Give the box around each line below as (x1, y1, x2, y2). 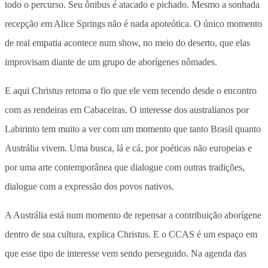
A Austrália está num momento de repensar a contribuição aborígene (5, 210, 261, 221)
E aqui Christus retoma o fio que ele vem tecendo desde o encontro (5, 86, 257, 96)
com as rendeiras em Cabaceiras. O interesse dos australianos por (5, 105, 249, 115)
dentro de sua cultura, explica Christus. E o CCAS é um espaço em (5, 229, 257, 240)
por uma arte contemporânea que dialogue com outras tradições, (5, 162, 245, 173)
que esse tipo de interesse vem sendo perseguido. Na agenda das (5, 248, 246, 259)
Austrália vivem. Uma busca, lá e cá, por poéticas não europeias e (5, 143, 252, 154)
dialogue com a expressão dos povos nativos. (5, 181, 174, 192)
